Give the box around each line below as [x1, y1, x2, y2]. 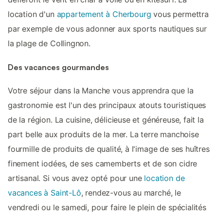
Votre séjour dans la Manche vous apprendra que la [8, 85, 194, 95]
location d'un [8, 9, 57, 19]
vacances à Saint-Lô [8, 187, 81, 198]
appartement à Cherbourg [56, 9, 151, 19]
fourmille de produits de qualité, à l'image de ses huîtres [8, 144, 210, 154]
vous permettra [151, 9, 209, 19]
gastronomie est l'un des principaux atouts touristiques [8, 100, 206, 110]
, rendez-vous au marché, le [81, 187, 181, 198]
